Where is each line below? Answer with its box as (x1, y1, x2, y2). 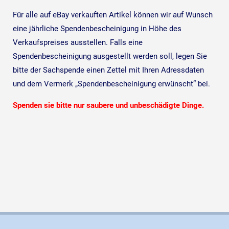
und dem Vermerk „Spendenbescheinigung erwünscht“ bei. (13, 79, 211, 89)
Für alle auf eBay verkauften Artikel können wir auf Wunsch (13, 10, 213, 20)
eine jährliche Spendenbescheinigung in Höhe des (13, 24, 182, 34)
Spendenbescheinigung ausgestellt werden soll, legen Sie (13, 52, 208, 61)
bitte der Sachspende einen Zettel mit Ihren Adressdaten (13, 65, 204, 75)
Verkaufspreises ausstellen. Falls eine (13, 38, 143, 48)
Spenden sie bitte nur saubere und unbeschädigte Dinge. (13, 101, 204, 110)
